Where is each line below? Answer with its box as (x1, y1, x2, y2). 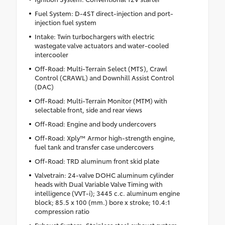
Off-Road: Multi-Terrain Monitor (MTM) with (34, 95, 167, 105)
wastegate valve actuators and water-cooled (34, 40, 169, 50)
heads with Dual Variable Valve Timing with (34, 179, 163, 188)
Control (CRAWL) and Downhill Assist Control (34, 72, 174, 82)
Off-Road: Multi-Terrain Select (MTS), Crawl (34, 63, 167, 73)
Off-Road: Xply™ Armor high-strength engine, (34, 133, 175, 142)
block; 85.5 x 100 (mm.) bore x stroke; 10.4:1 (34, 197, 170, 206)
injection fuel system (34, 17, 96, 27)
